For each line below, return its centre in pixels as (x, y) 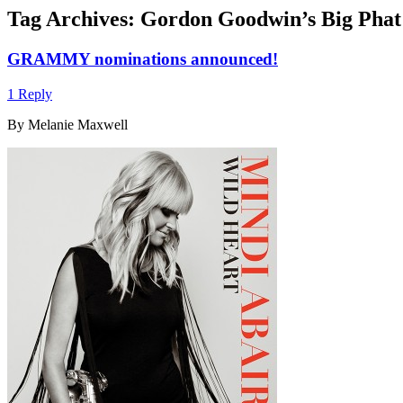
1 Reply (30, 94)
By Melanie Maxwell (67, 124)
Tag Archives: (74, 19)
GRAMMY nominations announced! (143, 58)
